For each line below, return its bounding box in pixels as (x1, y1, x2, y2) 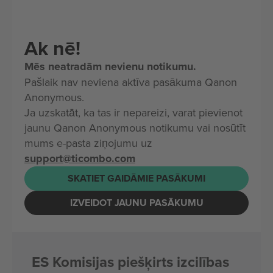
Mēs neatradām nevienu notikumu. (24, 58, 196, 74)
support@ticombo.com (24, 150, 135, 166)
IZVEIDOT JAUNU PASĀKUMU (69, 196, 204, 210)
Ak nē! (24, 33, 80, 62)
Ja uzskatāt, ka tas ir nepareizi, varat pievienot (24, 104, 243, 120)
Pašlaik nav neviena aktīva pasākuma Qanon (24, 74, 237, 90)
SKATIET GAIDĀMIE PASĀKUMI (68, 171, 205, 186)
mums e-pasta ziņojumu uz (24, 135, 152, 151)
